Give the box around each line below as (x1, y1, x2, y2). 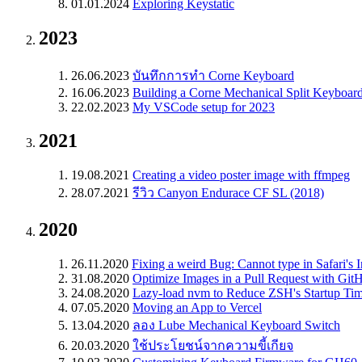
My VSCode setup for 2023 (133, 99, 275, 114)
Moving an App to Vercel (133, 301, 262, 315)
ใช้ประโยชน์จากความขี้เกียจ (133, 339, 293, 353)
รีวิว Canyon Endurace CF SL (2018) (133, 186, 324, 200)
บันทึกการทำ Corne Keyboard (133, 68, 294, 82)
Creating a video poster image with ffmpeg (133, 168, 350, 183)
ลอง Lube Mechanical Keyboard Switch (133, 318, 340, 333)
